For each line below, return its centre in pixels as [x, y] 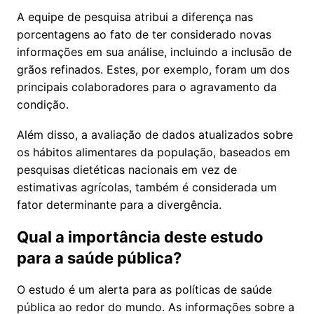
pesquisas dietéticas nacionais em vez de [127, 169]
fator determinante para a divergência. [119, 204]
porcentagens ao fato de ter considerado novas [144, 34]
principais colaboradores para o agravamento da [147, 87]
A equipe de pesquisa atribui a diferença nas [135, 16]
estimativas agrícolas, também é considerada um [147, 187]
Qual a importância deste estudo [140, 237]
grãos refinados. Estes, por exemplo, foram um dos [153, 69]
